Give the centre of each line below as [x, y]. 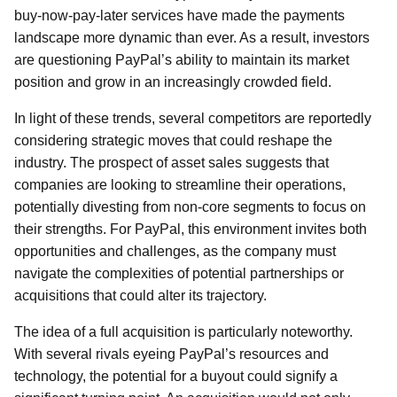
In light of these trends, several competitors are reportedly [193, 118]
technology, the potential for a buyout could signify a [176, 376]
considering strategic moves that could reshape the [173, 140]
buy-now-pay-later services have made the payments [179, 16]
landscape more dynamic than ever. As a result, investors [192, 38]
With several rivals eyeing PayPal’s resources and [171, 354]
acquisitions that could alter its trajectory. [140, 296]
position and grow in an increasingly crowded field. [173, 82]
